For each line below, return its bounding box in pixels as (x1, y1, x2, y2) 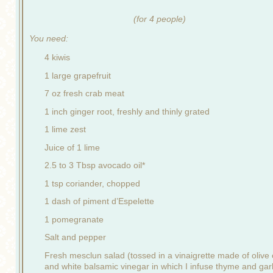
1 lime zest (44, 124, 86, 135)
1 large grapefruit (44, 70, 111, 80)
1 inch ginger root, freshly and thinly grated (44, 106, 210, 116)
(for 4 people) (133, 13, 186, 24)
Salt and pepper (44, 232, 106, 243)
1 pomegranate (44, 214, 104, 224)
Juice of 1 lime (44, 142, 100, 152)
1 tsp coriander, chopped (44, 178, 140, 188)
